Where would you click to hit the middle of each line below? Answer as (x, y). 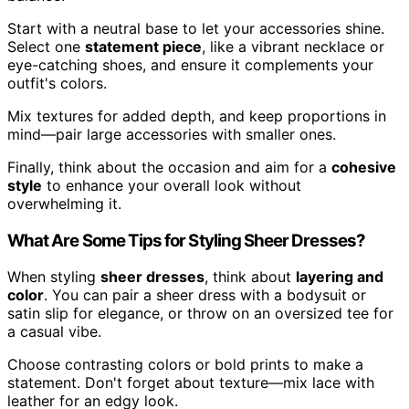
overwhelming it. (64, 203)
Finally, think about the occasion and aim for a (169, 167)
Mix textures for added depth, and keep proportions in (197, 115)
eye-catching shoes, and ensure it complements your (190, 64)
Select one (46, 46)
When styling (54, 277)
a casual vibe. (54, 332)
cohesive (364, 167)
